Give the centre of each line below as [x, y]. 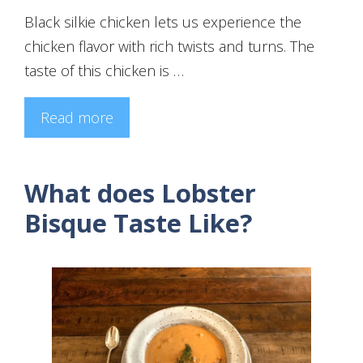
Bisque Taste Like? [138, 222]
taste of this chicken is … [104, 70]
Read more [77, 117]
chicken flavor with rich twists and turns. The [169, 46]
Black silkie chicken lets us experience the [163, 21]
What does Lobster [140, 192]
